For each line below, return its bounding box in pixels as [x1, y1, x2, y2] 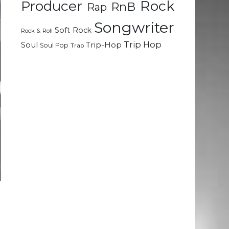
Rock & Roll [21, 27, 53, 35]
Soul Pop [40, 41, 68, 50]
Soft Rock [55, 26, 92, 35]
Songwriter [94, 18, 175, 37]
